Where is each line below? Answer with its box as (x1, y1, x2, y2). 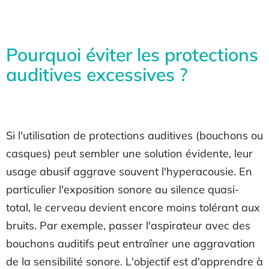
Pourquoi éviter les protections (6, 43, 258, 66)
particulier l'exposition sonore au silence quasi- (6, 183, 240, 196)
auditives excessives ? (6, 63, 188, 86)
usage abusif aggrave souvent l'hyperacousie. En (6, 165, 252, 178)
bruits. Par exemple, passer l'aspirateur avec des (6, 219, 250, 232)
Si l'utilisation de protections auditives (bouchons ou (6, 128, 263, 142)
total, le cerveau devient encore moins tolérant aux (6, 201, 260, 214)
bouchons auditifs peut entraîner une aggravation (6, 237, 255, 250)
